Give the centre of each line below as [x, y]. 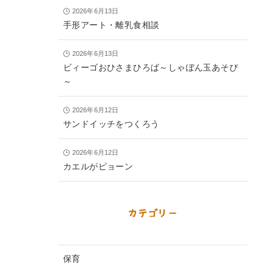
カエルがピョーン [98, 167]
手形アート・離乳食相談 [111, 25]
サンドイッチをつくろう [111, 124]
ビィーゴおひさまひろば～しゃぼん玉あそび [151, 68]
